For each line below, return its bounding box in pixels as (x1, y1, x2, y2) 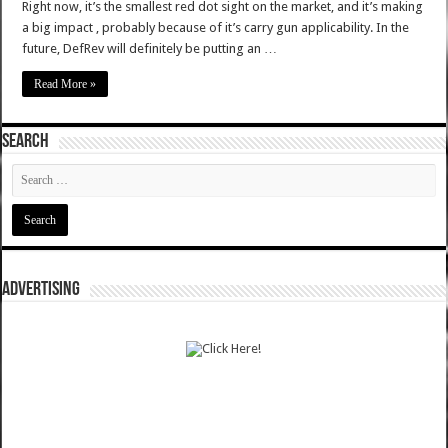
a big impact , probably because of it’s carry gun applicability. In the (22, 20, 410, 36)
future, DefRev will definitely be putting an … (22, 41, 278, 57)
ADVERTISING (2, 280, 81, 301)
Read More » (34, 77, 97, 92)
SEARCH (2, 132, 50, 153)
